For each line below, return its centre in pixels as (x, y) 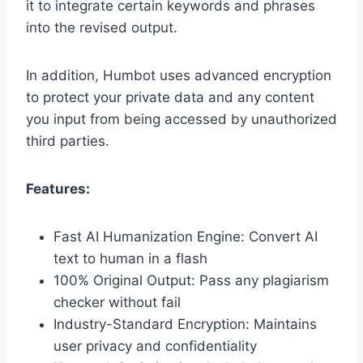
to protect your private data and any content (170, 98)
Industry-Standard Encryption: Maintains (185, 325)
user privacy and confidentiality (155, 346)
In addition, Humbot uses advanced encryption (179, 76)
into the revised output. (102, 28)
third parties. (68, 141)
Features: (58, 189)
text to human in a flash (130, 259)
